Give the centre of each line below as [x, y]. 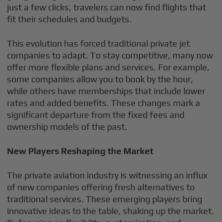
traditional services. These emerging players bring [105, 199]
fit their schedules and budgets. [70, 19]
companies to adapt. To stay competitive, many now [110, 55]
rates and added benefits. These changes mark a [104, 103]
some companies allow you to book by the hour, [100, 79]
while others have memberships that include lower [106, 91]
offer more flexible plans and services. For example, [109, 67]
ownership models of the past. [67, 127]
